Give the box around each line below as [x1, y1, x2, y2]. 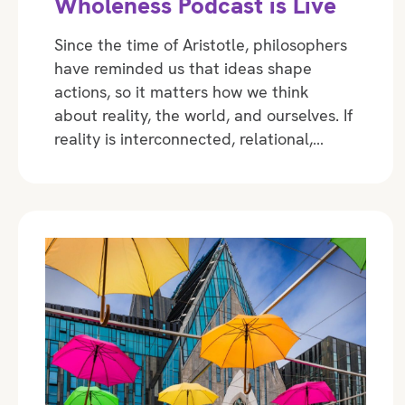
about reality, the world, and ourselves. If [54, 105, 353, 127]
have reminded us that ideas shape [54, 58, 312, 80]
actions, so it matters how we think [54, 81, 309, 103]
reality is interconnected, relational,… [54, 128, 324, 150]
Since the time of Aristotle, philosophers [54, 34, 347, 56]
